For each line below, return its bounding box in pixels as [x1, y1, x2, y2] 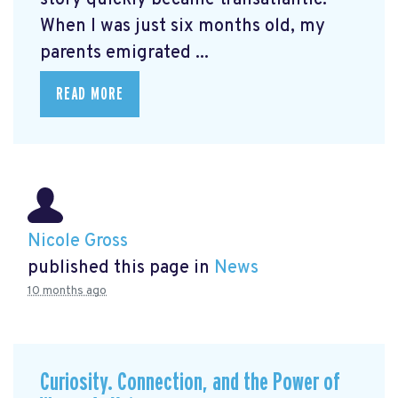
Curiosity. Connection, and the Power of [40, 369, 339, 395]
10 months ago [28, 283, 107, 298]
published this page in [28, 256, 214, 280]
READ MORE [56, 84, 123, 103]
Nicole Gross [28, 229, 128, 253]
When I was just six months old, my [40, 14, 325, 38]
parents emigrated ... [40, 41, 209, 65]
